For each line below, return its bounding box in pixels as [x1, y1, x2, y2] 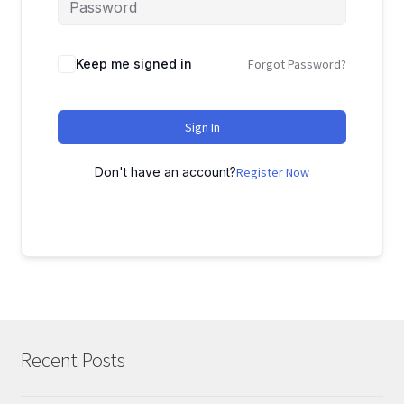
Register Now [236, 163, 309, 180]
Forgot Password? [248, 55, 347, 72]
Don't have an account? [95, 163, 236, 179]
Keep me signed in [75, 55, 192, 71]
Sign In [184, 118, 220, 135]
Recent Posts [20, 346, 125, 372]
